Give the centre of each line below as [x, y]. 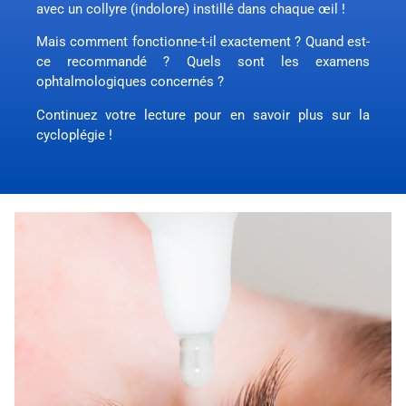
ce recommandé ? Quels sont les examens [203, 62]
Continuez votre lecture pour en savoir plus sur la [203, 115]
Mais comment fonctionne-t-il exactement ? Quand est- [203, 42]
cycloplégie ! [74, 135]
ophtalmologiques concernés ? [130, 82]
